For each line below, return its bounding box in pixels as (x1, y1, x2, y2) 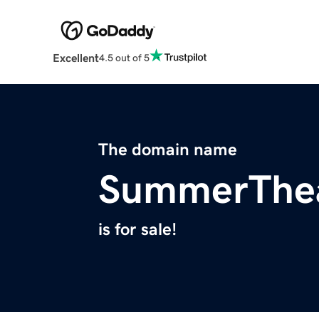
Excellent (52, 52, 99, 64)
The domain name (98, 141, 237, 159)
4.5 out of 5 (98, 52, 150, 63)
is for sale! (98, 221, 177, 239)
